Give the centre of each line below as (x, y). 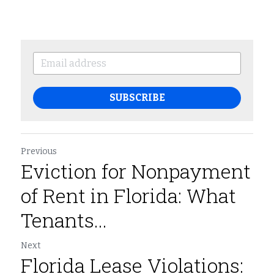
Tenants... (64, 220)
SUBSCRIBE (137, 98)
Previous (39, 152)
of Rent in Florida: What (128, 196)
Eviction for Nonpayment (136, 171)
